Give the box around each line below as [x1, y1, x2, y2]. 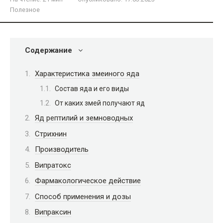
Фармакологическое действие [35, 176, 141, 186]
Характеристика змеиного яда [35, 69, 139, 78]
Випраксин [35, 208, 71, 217]
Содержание [25, 46, 72, 55]
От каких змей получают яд [55, 99, 145, 107]
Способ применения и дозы [35, 192, 131, 201]
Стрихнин [35, 129, 67, 138]
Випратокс [35, 160, 71, 170]
